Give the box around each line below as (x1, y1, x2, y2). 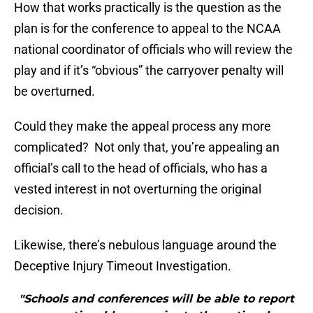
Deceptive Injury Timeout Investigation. (14, 259, 231, 274)
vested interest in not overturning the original (14, 182, 261, 197)
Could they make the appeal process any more (14, 119, 271, 134)
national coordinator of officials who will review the (14, 42, 293, 57)
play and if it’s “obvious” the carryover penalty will (14, 63, 284, 78)
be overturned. (14, 84, 95, 99)
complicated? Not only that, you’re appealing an (14, 140, 279, 155)
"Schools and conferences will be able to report (19, 292, 294, 306)
